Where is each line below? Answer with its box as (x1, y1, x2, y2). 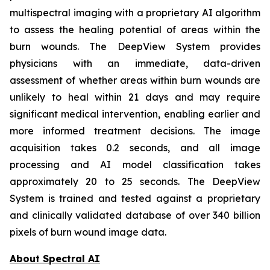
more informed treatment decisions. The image (10, 125, 260, 137)
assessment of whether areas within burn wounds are (10, 74, 260, 86)
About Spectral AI (10, 253, 100, 265)
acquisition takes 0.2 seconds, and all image (10, 142, 260, 154)
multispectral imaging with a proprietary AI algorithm (10, 7, 260, 19)
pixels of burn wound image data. (10, 226, 166, 238)
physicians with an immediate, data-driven (10, 57, 260, 69)
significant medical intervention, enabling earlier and (10, 108, 260, 120)
